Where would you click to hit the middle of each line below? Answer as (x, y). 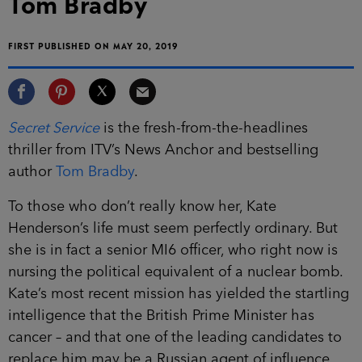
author (32, 172)
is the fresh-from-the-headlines (204, 128)
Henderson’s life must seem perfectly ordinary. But (173, 228)
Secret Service (54, 128)
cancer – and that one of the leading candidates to (175, 337)
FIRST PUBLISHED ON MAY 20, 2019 (93, 44)
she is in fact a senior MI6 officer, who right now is (173, 250)
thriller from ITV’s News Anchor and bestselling (163, 150)
